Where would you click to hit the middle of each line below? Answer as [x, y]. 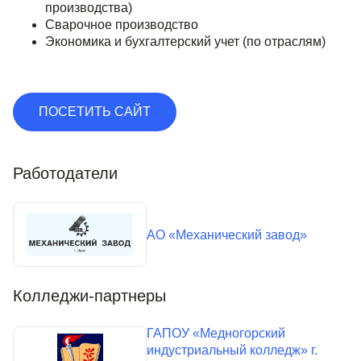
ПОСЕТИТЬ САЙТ [95, 112]
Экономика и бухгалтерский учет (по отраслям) [185, 42]
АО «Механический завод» [227, 234]
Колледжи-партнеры [89, 296]
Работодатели [65, 174]
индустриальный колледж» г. [232, 351]
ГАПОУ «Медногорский [216, 334]
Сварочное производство [122, 25]
